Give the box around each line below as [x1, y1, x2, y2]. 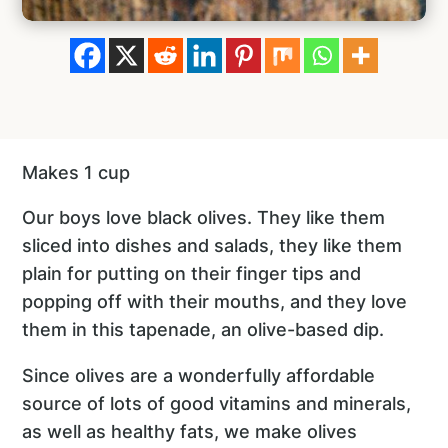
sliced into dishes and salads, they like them [22, 235, 403, 257]
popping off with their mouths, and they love [22, 291, 408, 313]
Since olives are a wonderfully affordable [22, 364, 376, 386]
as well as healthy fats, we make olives [22, 420, 358, 442]
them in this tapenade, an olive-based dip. [22, 319, 385, 341]
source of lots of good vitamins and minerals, [22, 392, 412, 414]
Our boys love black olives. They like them [22, 207, 386, 229]
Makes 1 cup [22, 161, 131, 183]
